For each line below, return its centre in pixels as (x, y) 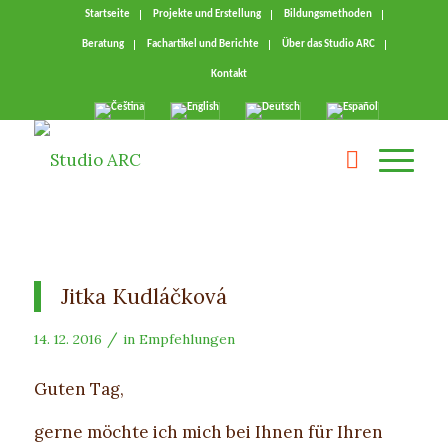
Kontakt (228, 74)
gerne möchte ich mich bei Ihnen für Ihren (208, 431)
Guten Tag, (78, 389)
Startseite (107, 14)
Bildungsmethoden (327, 14)
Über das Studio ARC (328, 44)
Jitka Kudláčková (143, 296)
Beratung (102, 44)
